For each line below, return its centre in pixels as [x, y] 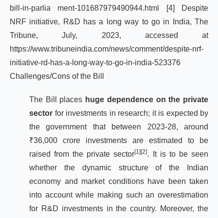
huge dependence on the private [147, 100]
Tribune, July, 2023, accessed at [109, 35]
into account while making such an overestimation [119, 195]
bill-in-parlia [34, 8]
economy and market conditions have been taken [119, 181]
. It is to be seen [178, 154]
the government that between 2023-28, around [119, 127]
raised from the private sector [82, 154]
